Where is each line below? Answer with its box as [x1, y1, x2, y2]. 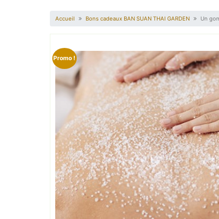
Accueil [55, 15, 75, 22]
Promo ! [53, 54, 76, 62]
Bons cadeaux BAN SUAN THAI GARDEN [86, 15, 190, 22]
